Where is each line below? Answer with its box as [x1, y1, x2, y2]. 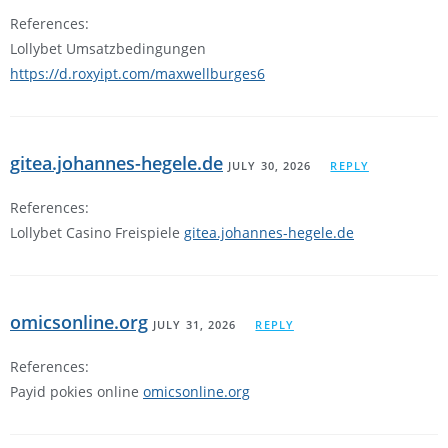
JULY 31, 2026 [153, 317, 237, 333]
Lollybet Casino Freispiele [10, 223, 184, 243]
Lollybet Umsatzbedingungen [10, 39, 206, 59]
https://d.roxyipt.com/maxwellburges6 [10, 64, 265, 84]
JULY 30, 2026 [228, 158, 312, 174]
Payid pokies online [10, 382, 143, 402]
